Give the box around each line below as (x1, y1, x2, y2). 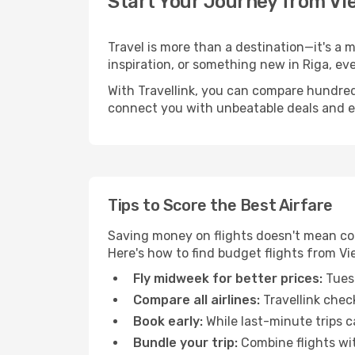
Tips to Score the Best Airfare (108, 196, 333, 215)
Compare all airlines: (133, 292, 260, 307)
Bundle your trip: (133, 335, 238, 350)
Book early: (133, 314, 203, 329)
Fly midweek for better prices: (133, 271, 323, 286)
